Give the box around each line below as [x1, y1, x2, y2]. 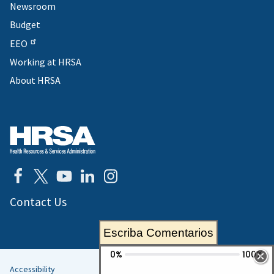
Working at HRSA [10, 55, 81, 68]
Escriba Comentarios [103, 226, 213, 239]
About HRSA [10, 73, 61, 86]
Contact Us [10, 194, 67, 209]
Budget [10, 18, 40, 31]
